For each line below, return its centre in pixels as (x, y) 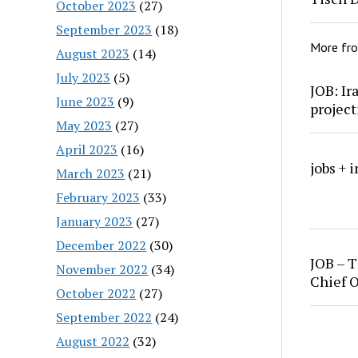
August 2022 (93, 341)
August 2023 (93, 53)
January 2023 (95, 221)
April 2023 (87, 149)
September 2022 (104, 317)
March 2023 (91, 173)
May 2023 (84, 125)
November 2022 (102, 269)
